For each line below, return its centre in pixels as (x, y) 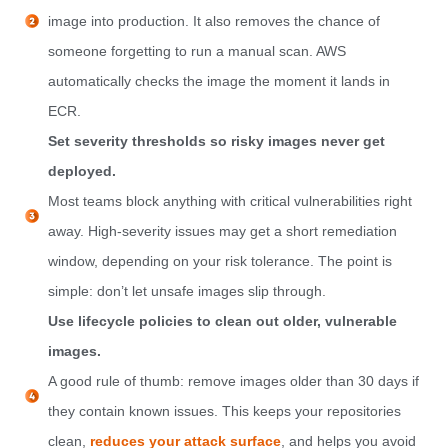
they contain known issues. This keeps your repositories (224, 411)
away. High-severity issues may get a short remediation (222, 231)
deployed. (81, 171)
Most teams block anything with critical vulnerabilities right (229, 201)
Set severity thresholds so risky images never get (216, 141)
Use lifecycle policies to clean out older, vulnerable (222, 321)
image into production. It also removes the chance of (213, 21)
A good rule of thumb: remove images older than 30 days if (233, 381)
